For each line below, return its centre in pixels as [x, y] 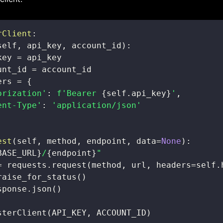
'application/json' [97, 105]
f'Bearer [79, 93]
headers [171, 165]
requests [24, 165]
